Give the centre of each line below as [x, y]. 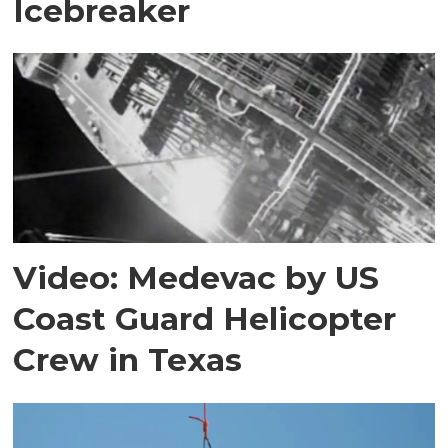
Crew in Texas [128, 360]
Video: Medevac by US [196, 278]
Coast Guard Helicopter [205, 319]
